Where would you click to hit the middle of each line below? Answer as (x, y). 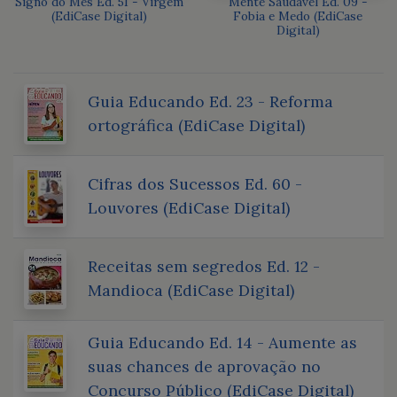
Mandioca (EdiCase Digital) (191, 290)
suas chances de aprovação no (204, 366)
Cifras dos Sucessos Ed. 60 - (195, 183)
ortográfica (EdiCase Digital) (196, 125)
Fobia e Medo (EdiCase (298, 16)
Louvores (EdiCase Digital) (189, 207)
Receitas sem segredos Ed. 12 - (204, 266)
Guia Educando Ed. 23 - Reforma (210, 101)
